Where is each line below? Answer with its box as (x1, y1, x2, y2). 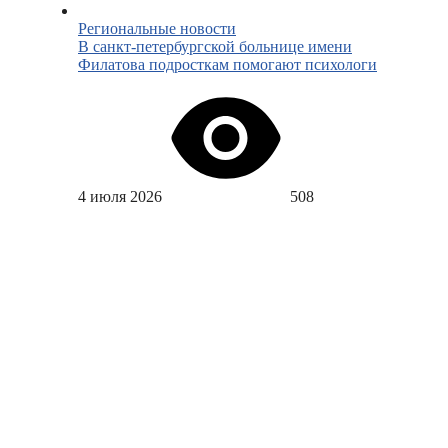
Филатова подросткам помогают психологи (78, 56, 377, 74)
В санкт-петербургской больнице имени (78, 38, 352, 56)
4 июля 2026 (78, 188, 162, 206)
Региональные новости (78, 20, 236, 38)
